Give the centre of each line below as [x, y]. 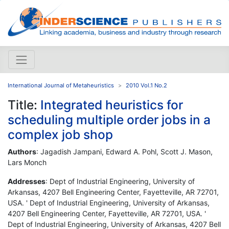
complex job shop [60, 134]
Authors [22, 151]
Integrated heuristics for [112, 105]
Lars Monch [27, 162]
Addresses [27, 181]
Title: [24, 105]
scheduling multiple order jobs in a [109, 119]
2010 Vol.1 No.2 [146, 85]
